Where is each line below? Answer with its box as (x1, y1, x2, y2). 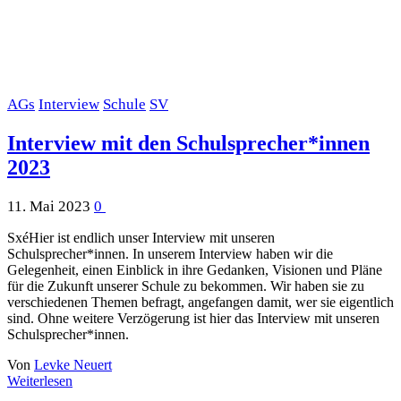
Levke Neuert (34, 356, 112, 372)
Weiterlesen (7, 372, 73, 388)
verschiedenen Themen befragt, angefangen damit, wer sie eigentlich (7, 294, 394, 310)
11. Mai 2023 (7, 197, 94, 215)
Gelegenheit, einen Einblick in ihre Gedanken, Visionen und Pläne (7, 261, 382, 277)
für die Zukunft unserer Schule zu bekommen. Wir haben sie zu (7, 277, 364, 294)
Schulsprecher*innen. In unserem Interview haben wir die (7, 245, 333, 261)
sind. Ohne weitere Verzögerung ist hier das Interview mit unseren (7, 310, 380, 326)
